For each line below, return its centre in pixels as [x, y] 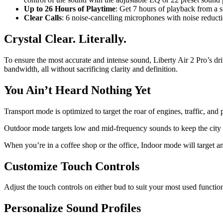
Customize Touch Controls [72, 166]
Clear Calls [43, 18]
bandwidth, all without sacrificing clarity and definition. [91, 69]
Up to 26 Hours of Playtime [70, 9]
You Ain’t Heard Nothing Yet [77, 90]
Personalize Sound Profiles [72, 208]
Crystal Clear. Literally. [65, 39]
